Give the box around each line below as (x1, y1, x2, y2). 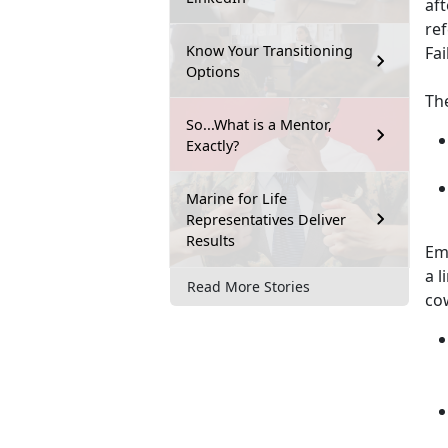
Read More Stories (187, 277, 310, 297)
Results (186, 230, 235, 250)
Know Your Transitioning (186, 40, 353, 60)
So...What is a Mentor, (186, 114, 332, 134)
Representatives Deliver (186, 209, 346, 229)
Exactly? (186, 135, 239, 155)
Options (186, 61, 240, 81)
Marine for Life (186, 188, 287, 208)
